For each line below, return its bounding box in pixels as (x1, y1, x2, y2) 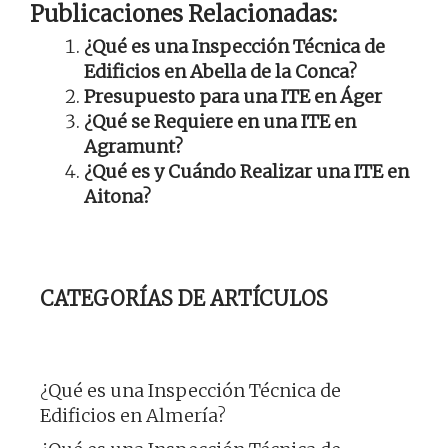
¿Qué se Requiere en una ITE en (84, 110, 356, 134)
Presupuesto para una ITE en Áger (84, 85, 382, 109)
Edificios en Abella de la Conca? (84, 60, 357, 84)
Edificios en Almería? (40, 404, 226, 428)
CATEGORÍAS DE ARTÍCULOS (40, 286, 328, 312)
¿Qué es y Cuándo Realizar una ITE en (84, 160, 409, 184)
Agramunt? (84, 135, 183, 159)
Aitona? (84, 185, 151, 209)
